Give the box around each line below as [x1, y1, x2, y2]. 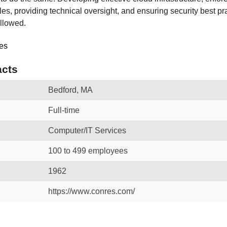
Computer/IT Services [48, 126, 126, 135]
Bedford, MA [48, 86, 93, 94]
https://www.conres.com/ [48, 187, 135, 196]
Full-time [48, 106, 80, 115]
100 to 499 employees [48, 146, 128, 155]
